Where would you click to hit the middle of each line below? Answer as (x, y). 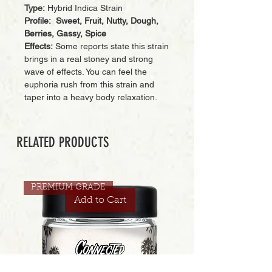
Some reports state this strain (112, 46)
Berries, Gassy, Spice (65, 33)
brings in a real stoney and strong (89, 59)
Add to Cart (100, 200)
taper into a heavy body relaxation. (92, 97)
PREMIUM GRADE (68, 187)
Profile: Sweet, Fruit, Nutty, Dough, (91, 21)
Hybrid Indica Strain (84, 8)
